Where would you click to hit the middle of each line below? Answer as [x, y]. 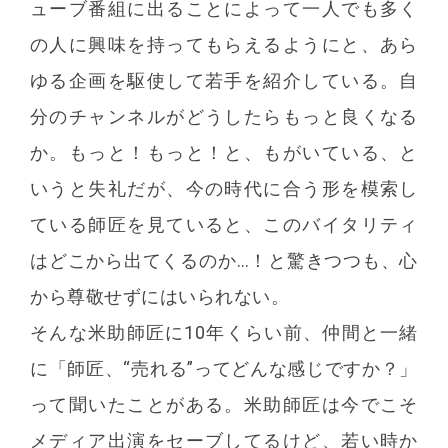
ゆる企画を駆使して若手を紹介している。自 [224, 80]
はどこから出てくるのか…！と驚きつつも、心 [224, 260]
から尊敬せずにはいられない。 [160, 296]
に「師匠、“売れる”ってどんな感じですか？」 [224, 368]
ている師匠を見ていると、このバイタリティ [224, 224]
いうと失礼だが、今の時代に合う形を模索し [224, 188]
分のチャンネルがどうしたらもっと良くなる [224, 116]
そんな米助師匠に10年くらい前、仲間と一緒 [224, 332]
